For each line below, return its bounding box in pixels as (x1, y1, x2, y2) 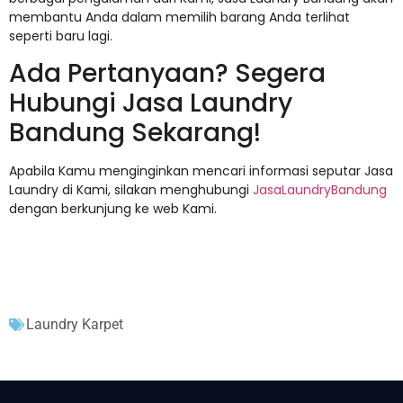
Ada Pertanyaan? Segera (9, 56, 326, 92)
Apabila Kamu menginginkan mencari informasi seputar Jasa (9, 162, 393, 181)
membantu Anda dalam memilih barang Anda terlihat (9, 7, 350, 26)
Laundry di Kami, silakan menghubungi (9, 181, 253, 200)
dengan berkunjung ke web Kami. (9, 200, 217, 219)
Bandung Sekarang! (9, 115, 261, 151)
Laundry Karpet (26, 316, 123, 334)
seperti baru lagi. (9, 26, 112, 45)
